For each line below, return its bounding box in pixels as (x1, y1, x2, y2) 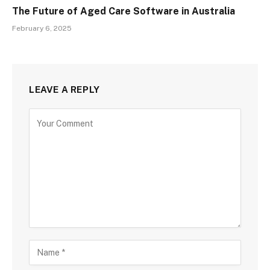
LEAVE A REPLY (29, 84, 100, 95)
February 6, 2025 (12, 24, 72, 33)
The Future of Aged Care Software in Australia (12, 5, 235, 17)
